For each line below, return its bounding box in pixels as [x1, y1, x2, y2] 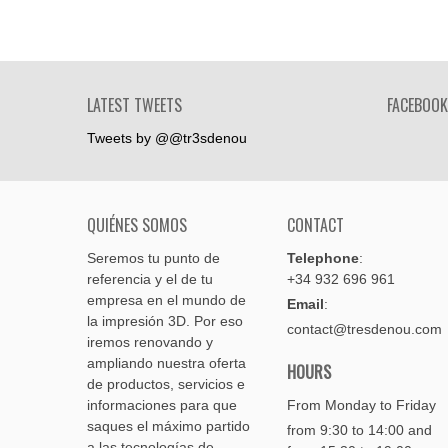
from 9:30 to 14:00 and [287, 422, 432, 438]
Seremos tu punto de [87, 250, 220, 266]
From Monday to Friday [287, 397, 436, 413]
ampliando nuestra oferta [87, 355, 246, 371]
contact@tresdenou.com [287, 321, 442, 337]
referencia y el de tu [87, 271, 213, 287]
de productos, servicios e [87, 376, 245, 392]
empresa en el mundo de [87, 292, 246, 308]
